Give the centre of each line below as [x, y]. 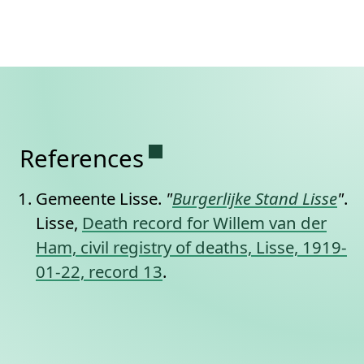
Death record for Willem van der [204, 223]
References [82, 158]
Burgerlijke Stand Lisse [255, 198]
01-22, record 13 [99, 271]
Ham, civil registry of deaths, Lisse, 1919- [191, 247]
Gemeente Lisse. [101, 198]
